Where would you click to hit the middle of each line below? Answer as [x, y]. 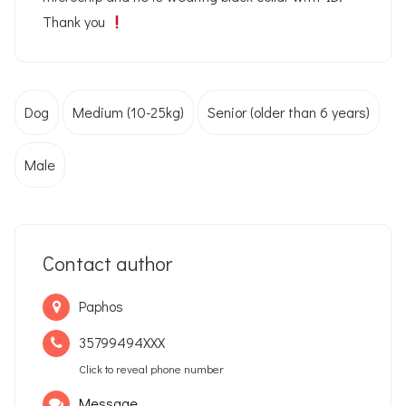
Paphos [101, 306]
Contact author [107, 263]
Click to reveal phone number [151, 369]
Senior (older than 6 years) [289, 112]
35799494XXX [122, 342]
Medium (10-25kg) [128, 112]
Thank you [76, 21]
